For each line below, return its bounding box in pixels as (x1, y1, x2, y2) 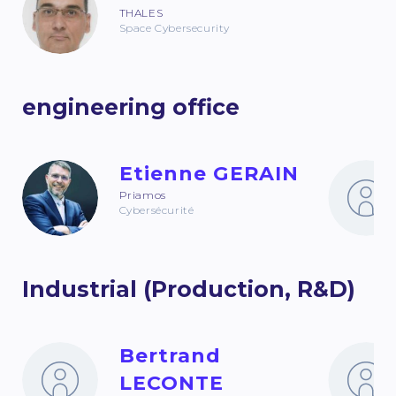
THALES (118, 6, 164, 20)
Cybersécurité (118, 203, 194, 217)
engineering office (22, 94, 240, 121)
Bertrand (118, 344, 222, 369)
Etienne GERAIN (118, 162, 300, 187)
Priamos (118, 188, 166, 202)
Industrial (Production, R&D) (22, 276, 355, 303)
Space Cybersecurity (118, 21, 231, 35)
